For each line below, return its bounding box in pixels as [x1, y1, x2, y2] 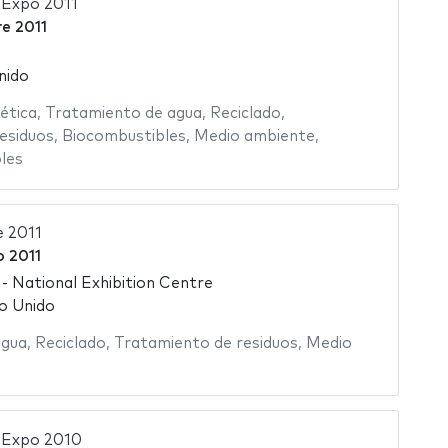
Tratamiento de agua [44, 106, 202, 122]
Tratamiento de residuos [113, 335, 298, 351]
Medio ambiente [193, 129, 315, 145]
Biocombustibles [61, 129, 186, 145]
